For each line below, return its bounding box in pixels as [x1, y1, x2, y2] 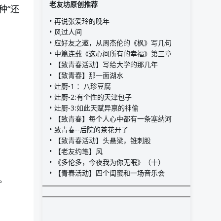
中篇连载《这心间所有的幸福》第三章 [54, 48, 172, 58]
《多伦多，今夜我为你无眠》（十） [54, 157, 165, 167]
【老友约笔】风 [54, 146, 103, 156]
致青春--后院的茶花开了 [54, 124, 128, 134]
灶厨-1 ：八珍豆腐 [54, 81, 111, 91]
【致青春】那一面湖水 [54, 70, 123, 80]
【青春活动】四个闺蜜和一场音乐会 [54, 168, 165, 178]
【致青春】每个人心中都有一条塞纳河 [54, 113, 172, 123]
